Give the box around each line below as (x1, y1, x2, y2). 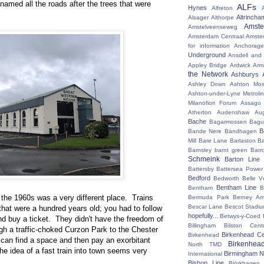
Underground (188, 51, 226, 58)
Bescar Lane (188, 203, 223, 210)
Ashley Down (188, 81, 226, 87)
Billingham (188, 222, 216, 229)
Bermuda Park (188, 194, 229, 200)
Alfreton (211, 5, 233, 11)
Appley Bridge (188, 62, 227, 68)
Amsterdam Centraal (188, 33, 244, 39)
